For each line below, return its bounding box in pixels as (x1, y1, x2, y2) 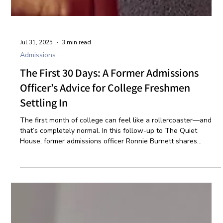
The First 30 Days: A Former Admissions (20, 137, 199, 151)
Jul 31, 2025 (20, 110, 53, 118)
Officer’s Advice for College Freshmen (20, 152, 191, 166)
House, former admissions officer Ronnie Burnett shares (20, 208, 198, 218)
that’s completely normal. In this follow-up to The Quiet (20, 198, 198, 207)
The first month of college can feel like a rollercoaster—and (20, 187, 212, 197)
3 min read (62, 110, 92, 118)
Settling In (20, 167, 68, 181)
